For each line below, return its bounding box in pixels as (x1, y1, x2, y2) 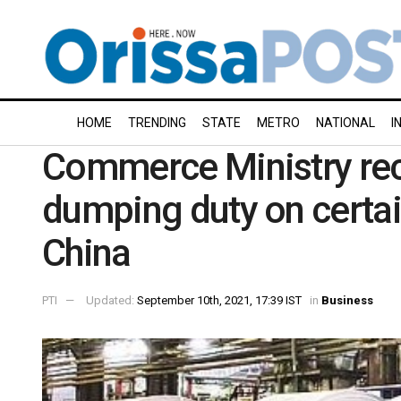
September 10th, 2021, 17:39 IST (137, 293, 302, 307)
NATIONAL (316, 115, 375, 130)
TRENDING (128, 115, 186, 130)
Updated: (86, 293, 137, 307)
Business (321, 293, 373, 307)
